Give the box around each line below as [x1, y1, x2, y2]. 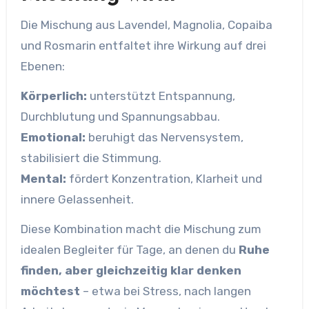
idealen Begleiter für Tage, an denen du [20, 242, 239, 257]
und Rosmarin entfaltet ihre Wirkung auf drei [20, 38, 266, 52]
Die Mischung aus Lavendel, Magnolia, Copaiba [20, 17, 272, 32]
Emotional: [20, 130, 86, 144]
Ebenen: [20, 59, 65, 73]
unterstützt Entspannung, [86, 88, 235, 103]
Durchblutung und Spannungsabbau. [20, 109, 220, 123]
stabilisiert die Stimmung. [20, 150, 161, 165]
